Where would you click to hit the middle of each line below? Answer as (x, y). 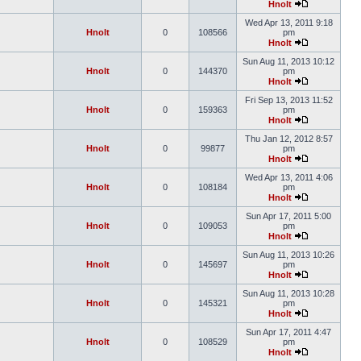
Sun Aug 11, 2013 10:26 (288, 255)
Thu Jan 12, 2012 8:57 (288, 139)
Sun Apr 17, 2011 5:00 (288, 216)
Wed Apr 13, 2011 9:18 (288, 23)
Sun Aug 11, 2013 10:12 (288, 61)
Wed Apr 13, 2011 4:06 (288, 177)
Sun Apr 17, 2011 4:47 (288, 332)
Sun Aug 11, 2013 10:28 (288, 293)
